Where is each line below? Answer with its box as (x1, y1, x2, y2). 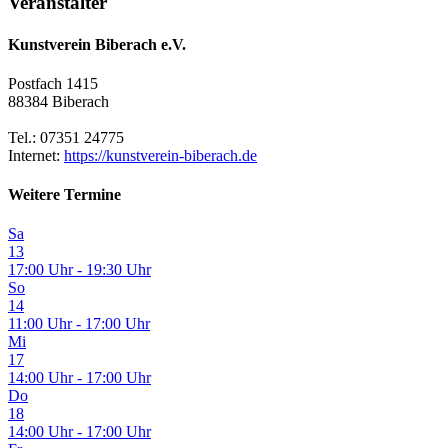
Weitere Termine (8, 186, 121, 204)
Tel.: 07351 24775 (8, 128, 124, 146)
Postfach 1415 (8, 74, 98, 92)
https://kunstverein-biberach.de (64, 146, 257, 164)
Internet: (8, 146, 64, 164)
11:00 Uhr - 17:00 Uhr (8, 315, 150, 333)
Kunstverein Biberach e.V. (8, 35, 186, 53)
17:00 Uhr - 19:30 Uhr (8, 261, 151, 279)
